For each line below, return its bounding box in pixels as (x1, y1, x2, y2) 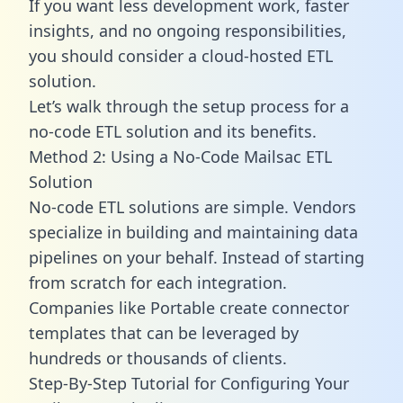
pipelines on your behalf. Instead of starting (29, 246, 364, 268)
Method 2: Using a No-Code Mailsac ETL (29, 145, 332, 167)
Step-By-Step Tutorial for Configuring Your (29, 372, 349, 394)
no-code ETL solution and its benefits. (29, 120, 317, 142)
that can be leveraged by (106, 321, 299, 344)
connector (272, 296, 349, 318)
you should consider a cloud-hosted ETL (29, 44, 333, 67)
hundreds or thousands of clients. (29, 346, 287, 369)
